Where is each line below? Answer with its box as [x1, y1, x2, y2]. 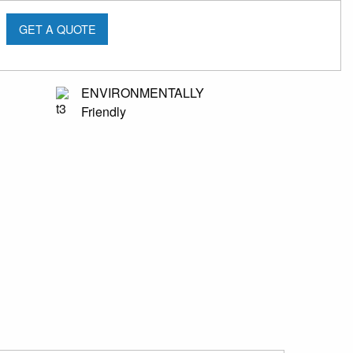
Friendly [80, 102, 126, 121]
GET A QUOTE [18, 20, 96, 38]
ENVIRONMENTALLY [80, 84, 204, 102]
